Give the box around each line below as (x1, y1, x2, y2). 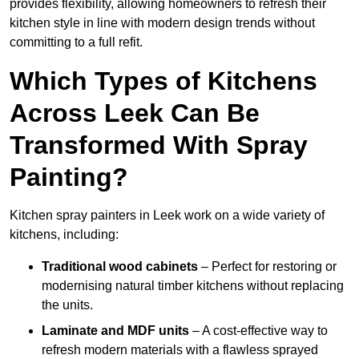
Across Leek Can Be (10, 99, 260, 128)
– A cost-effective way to (189, 324, 328, 338)
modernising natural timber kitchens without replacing (42, 279, 344, 293)
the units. (42, 298, 93, 313)
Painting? (10, 163, 128, 192)
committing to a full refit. (10, 35, 143, 50)
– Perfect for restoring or (198, 260, 337, 274)
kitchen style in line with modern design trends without (10, 16, 315, 30)
